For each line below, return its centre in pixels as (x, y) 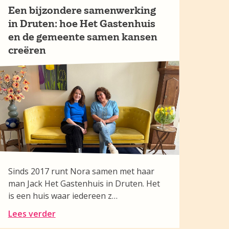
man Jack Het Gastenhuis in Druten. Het (84, 184)
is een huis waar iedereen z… (63, 196)
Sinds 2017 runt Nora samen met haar (81, 171)
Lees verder (32, 214)
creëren (27, 50)
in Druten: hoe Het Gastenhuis (82, 24)
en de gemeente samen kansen (83, 37)
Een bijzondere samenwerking (82, 10)
